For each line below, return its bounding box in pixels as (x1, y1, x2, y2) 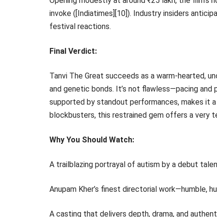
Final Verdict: (49, 46, 97, 56)
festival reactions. (49, 22, 111, 31)
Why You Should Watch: (49, 135, 134, 144)
